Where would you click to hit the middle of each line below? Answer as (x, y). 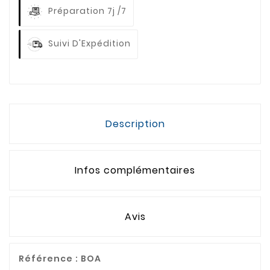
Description (135, 124)
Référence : (50, 258)
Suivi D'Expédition (89, 44)
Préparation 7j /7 (87, 11)
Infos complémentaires (135, 170)
